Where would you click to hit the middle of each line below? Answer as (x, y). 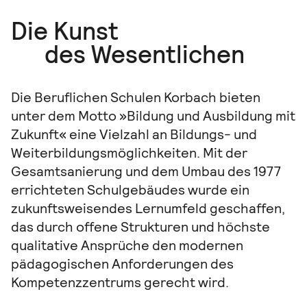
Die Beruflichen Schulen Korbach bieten (136, 97)
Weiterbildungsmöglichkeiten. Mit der (129, 152)
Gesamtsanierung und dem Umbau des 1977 (146, 171)
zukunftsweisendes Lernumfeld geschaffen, (148, 208)
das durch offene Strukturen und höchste (140, 226)
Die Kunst (65, 31)
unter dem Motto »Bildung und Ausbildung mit (153, 115)
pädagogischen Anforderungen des (122, 263)
